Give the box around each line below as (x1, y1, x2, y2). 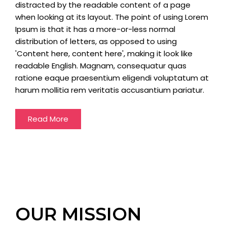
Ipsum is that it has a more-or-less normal (15, 23, 175, 34)
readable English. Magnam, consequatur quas (15, 60, 186, 71)
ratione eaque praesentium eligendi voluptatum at (15, 72, 209, 83)
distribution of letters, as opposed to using (15, 35, 177, 47)
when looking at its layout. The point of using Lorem (15, 11, 208, 22)
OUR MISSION (15, 203, 141, 225)
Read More (28, 113, 68, 125)
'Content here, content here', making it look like (15, 48, 193, 59)
